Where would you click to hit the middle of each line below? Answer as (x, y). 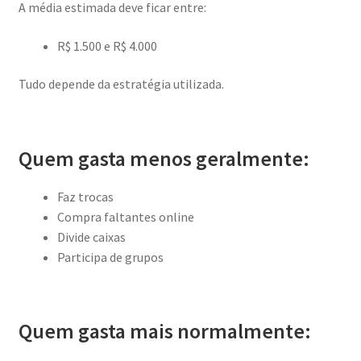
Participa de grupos (110, 257)
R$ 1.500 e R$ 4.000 (107, 46)
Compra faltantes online (125, 216)
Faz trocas (85, 196)
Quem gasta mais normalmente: (164, 331)
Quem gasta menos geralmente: (164, 158)
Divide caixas (91, 237)
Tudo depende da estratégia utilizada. (121, 84)
